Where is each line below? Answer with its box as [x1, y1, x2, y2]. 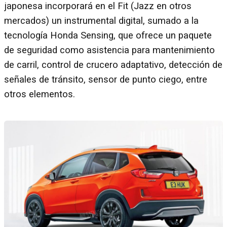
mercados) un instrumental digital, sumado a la [4, 15, 199, 26]
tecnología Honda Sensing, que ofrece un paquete [4, 30, 212, 41]
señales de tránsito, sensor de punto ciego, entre [4, 74, 207, 85]
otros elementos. [4, 89, 75, 100]
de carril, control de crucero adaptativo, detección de [4, 59, 222, 70]
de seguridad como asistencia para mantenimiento [4, 45, 215, 56]
